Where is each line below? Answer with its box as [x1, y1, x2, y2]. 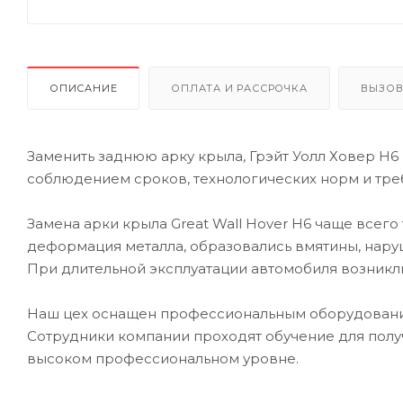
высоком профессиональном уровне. [27, 349, 299, 367]
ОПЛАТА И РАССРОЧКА [171, 81, 308, 94]
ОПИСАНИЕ [49, 81, 118, 94]
